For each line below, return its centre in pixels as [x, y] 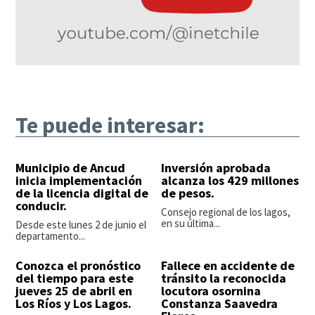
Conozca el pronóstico [78, 266]
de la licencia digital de [82, 193]
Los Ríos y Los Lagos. [74, 304]
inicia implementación [79, 181]
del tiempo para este [75, 278]
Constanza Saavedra [219, 304]
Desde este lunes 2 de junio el [81, 225]
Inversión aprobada [216, 168]
